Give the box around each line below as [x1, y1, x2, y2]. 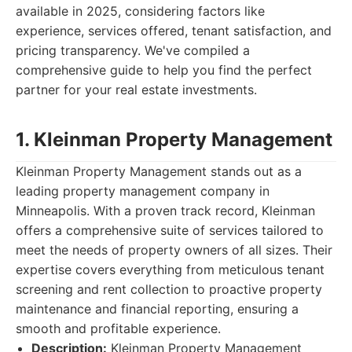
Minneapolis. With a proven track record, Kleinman [16, 203, 315, 218]
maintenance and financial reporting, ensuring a [16, 301, 299, 317]
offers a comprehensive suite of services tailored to [16, 222, 324, 238]
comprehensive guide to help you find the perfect [16, 62, 312, 78]
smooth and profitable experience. [16, 321, 221, 336]
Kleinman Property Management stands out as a [16, 163, 302, 179]
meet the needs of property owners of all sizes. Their [16, 242, 332, 258]
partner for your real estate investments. [16, 82, 257, 97]
